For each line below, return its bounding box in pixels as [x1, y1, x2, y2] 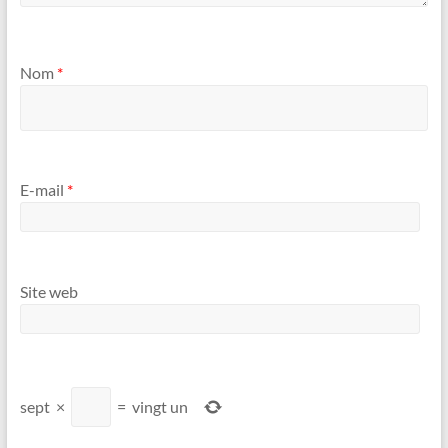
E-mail [19, 180, 67, 200]
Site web [19, 281, 78, 301]
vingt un [131, 396, 188, 416]
